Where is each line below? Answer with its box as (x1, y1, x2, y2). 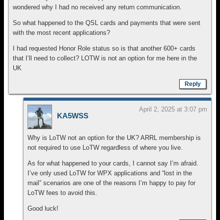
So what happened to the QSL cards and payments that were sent (13, 19, 200, 27)
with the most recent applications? (13, 29, 110, 36)
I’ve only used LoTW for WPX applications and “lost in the (27, 169, 192, 177)
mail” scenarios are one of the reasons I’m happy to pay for (27, 179, 195, 187)
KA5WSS (57, 111, 88, 120)
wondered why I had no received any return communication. (13, 3, 182, 11)
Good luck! (27, 205, 58, 212)
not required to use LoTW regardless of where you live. (27, 144, 183, 151)
